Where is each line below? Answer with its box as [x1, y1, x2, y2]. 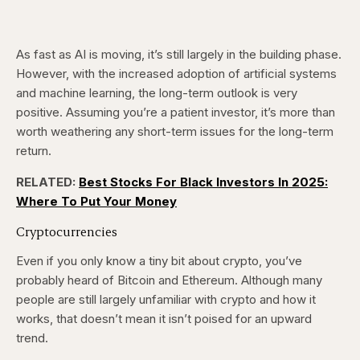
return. [16, 143, 55, 159]
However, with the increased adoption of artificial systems [16, 66, 337, 82]
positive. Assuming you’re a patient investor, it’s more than [16, 104, 335, 121]
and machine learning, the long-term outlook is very [16, 85, 297, 101]
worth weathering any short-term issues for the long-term [16, 124, 333, 140]
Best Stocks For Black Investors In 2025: [79, 174, 328, 190]
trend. [16, 330, 51, 346]
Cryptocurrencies [16, 223, 117, 240]
